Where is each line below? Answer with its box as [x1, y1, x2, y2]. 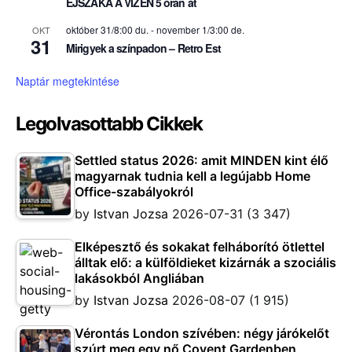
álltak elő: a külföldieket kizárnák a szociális [75, 255, 336, 271]
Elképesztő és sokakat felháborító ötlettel [75, 239, 324, 255]
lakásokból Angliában [75, 270, 204, 287]
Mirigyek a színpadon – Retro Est [66, 40, 221, 57]
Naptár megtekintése [16, 73, 119, 90]
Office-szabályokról [75, 184, 193, 200]
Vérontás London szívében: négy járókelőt [75, 325, 329, 342]
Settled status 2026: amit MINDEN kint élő [75, 152, 328, 169]
